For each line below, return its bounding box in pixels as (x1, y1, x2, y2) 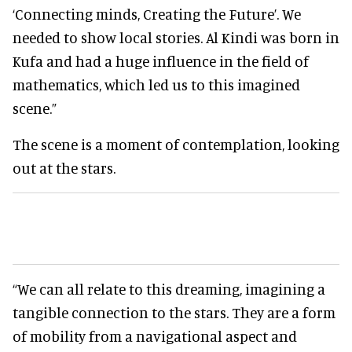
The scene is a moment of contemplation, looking (13, 135, 339, 154)
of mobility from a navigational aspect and (13, 327, 297, 346)
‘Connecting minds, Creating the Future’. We (13, 5, 301, 24)
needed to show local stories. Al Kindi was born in (13, 28, 339, 47)
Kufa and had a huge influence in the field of (13, 52, 309, 71)
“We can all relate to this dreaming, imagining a (13, 280, 325, 299)
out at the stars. (13, 159, 115, 178)
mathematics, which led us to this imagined (13, 75, 300, 94)
